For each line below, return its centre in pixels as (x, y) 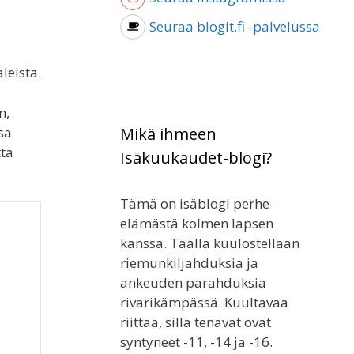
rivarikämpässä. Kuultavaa (204, 302)
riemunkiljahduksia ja (189, 262)
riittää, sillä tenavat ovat (196, 322)
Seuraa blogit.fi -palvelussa (234, 27)
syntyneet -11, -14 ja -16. (196, 341)
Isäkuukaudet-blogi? (196, 157)
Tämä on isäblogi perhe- (197, 203)
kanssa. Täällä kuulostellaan (210, 243)
